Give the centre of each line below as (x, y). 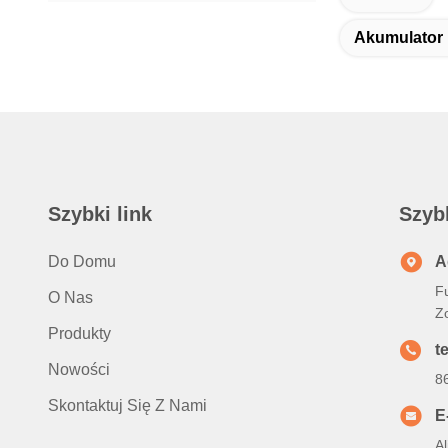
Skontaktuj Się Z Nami (127, 405)
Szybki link (100, 214)
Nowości (79, 369)
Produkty (79, 333)
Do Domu (82, 261)
